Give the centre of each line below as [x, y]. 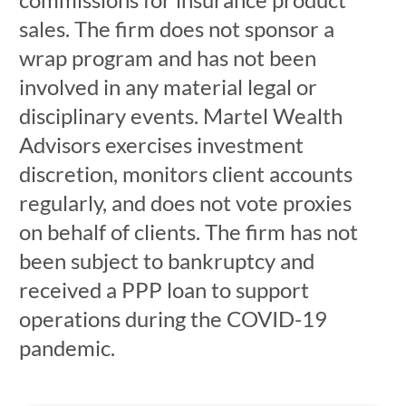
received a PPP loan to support [164, 290]
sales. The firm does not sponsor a [176, 29]
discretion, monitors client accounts [185, 174]
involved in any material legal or [168, 87]
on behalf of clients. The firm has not [188, 232]
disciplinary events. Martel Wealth [180, 116]
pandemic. [67, 348]
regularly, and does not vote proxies [185, 203]
